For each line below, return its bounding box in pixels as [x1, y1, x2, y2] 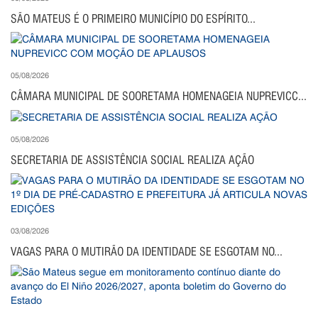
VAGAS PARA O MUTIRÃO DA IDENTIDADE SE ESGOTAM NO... [11, 245, 283, 259]
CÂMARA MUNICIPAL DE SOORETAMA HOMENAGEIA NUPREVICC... [11, 89, 307, 104]
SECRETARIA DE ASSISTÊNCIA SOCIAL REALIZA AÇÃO [11, 153, 254, 168]
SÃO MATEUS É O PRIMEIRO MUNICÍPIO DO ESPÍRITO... [11, 12, 256, 26]
